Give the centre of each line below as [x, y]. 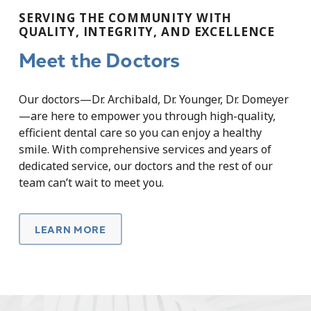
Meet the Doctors [99, 59]
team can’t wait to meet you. [91, 182]
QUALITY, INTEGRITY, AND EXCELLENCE [147, 32]
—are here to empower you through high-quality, [147, 116]
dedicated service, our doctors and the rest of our [145, 166]
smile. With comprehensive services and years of [145, 149]
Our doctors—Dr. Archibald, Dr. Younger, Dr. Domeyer [153, 99]
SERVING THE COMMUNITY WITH [125, 18]
